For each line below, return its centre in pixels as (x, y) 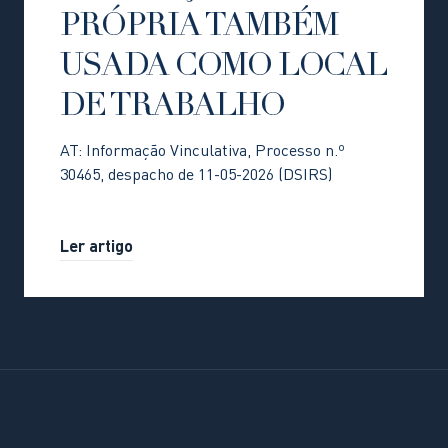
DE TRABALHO (172, 108)
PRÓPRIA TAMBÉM (199, 28)
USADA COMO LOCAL (223, 68)
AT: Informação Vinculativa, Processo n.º (202, 152)
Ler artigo (96, 248)
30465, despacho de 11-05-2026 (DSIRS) (196, 176)
